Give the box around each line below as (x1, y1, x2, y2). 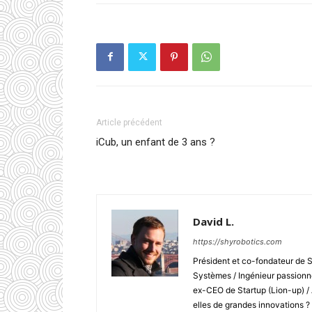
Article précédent (96, 117, 162, 127)
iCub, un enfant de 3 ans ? (96, 135, 215, 148)
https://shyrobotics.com (193, 236, 282, 247)
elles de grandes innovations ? (193, 299, 310, 310)
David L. (193, 214, 234, 228)
